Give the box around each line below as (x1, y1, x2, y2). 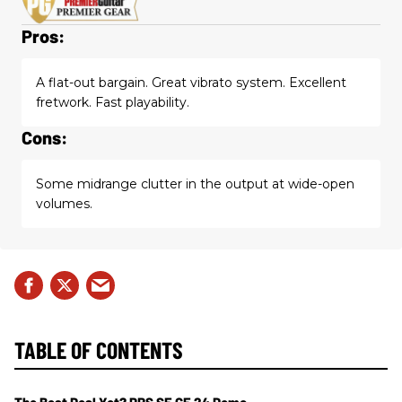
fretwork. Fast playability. (36, 94, 189, 111)
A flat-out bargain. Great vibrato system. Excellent (36, 74, 346, 92)
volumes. (36, 196, 92, 213)
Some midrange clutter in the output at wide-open (36, 176, 354, 193)
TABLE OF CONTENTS (14, 336, 183, 364)
